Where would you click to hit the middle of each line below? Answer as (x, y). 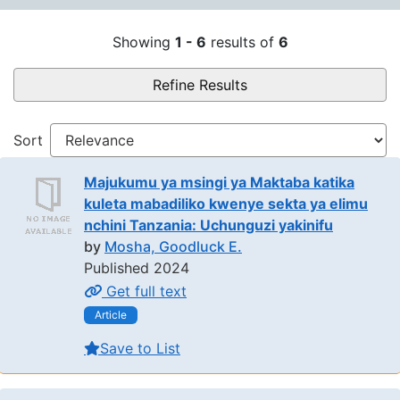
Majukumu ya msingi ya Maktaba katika (219, 182)
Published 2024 (137, 268)
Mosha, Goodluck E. (173, 246)
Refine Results (200, 85)
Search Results (103, 24)
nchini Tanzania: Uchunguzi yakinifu (208, 225)
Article (111, 315)
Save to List (140, 348)
